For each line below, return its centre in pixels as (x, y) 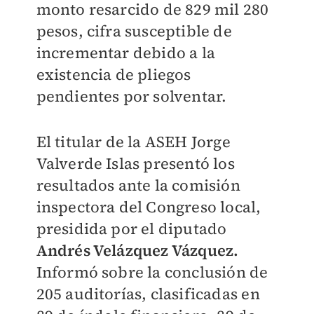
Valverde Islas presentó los (135, 164)
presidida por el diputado (131, 229)
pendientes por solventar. (131, 96)
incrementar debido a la (126, 53)
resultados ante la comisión (138, 185)
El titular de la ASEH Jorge (133, 142)
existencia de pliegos (114, 75)
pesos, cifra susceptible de (134, 31)
